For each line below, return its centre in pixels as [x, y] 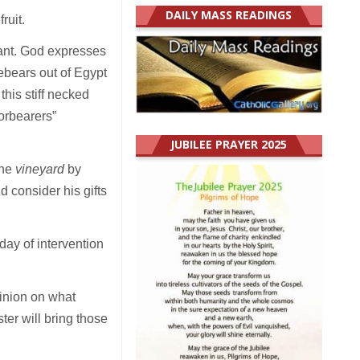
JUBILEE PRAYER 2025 [229, 145]
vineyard [40, 169]
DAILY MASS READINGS [229, 15]
